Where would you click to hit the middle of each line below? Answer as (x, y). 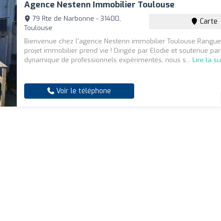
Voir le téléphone (83, 91)
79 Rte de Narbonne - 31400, (76, 19)
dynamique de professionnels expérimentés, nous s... (109, 60)
